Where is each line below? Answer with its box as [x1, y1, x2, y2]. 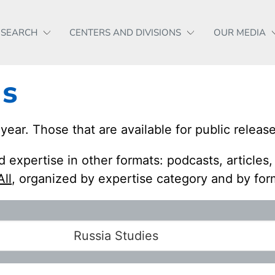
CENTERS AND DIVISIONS [69, 26, 181, 39]
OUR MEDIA [213, 26, 266, 39]
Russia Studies [74, 228, 158, 243]
